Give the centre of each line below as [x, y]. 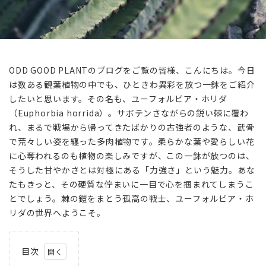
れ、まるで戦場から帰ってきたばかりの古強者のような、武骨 [132, 127]
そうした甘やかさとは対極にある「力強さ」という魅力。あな [132, 170]
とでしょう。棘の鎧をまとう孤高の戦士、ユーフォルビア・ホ [132, 198]
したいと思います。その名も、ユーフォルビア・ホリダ [118, 99]
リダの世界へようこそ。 [57, 213]
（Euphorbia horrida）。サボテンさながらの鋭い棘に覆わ [129, 113]
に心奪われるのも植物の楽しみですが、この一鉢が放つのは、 [132, 156]
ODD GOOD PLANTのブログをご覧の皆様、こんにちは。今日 [132, 70]
